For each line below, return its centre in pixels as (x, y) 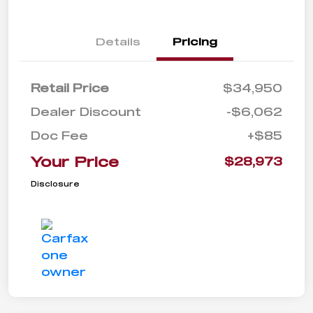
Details (118, 42)
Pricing (195, 42)
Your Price (75, 162)
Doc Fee (59, 136)
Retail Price (70, 88)
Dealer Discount (86, 112)
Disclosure (55, 184)
